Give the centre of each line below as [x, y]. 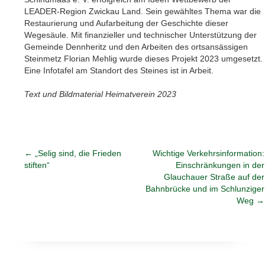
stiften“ [37, 165]
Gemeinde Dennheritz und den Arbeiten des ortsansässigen [136, 46]
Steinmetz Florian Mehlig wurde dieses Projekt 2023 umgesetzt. [144, 58]
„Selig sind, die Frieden [77, 153]
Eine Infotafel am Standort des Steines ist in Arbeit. [119, 70]
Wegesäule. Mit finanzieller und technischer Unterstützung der [141, 35]
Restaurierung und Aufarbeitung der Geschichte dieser [127, 23]
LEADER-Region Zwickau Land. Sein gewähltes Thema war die [143, 11]
